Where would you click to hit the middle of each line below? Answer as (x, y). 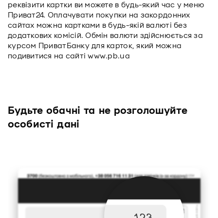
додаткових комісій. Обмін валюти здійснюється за (105, 36)
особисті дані (44, 125)
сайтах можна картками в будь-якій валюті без (97, 25)
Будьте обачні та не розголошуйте (98, 111)
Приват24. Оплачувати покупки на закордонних (99, 15)
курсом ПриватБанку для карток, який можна (95, 46)
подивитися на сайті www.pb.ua (69, 56)
